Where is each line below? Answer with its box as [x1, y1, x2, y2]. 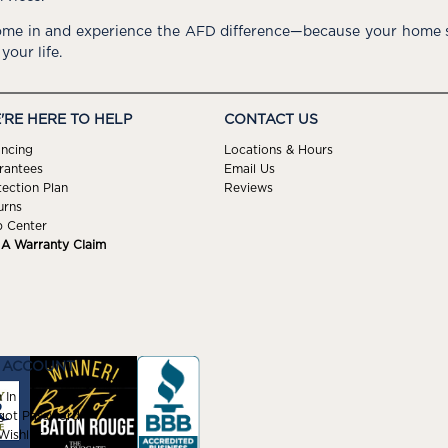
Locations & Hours [224, 144, 333, 157]
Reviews [224, 182, 273, 195]
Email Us [224, 163, 275, 176]
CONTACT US [224, 112, 318, 127]
